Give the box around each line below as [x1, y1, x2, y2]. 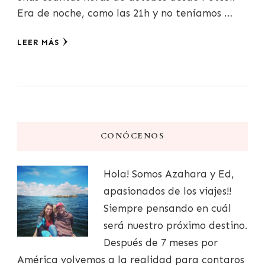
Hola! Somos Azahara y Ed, [103, 168, 234, 180]
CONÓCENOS [100, 131, 165, 142]
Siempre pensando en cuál [103, 202, 231, 215]
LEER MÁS [17, 38, 59, 47]
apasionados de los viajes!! [103, 185, 231, 198]
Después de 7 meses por [103, 237, 218, 249]
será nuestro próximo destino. [103, 219, 247, 232]
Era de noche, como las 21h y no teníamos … [17, 7, 232, 20]
